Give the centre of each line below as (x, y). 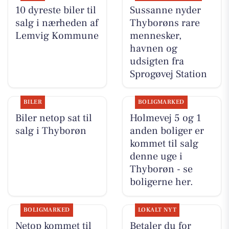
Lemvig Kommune (57, 36)
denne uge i (156, 157)
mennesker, (155, 36)
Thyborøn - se (161, 169)
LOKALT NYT (157, 210)
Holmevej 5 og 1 (165, 118)
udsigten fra (157, 61)
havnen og (153, 48)
